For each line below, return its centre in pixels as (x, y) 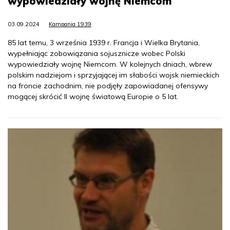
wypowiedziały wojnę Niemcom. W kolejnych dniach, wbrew (110, 64)
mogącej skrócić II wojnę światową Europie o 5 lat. (93, 96)
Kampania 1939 (70, 24)
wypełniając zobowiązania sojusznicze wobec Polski (97, 53)
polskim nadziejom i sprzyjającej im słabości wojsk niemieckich (113, 75)
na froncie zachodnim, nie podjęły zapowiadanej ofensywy (108, 85)
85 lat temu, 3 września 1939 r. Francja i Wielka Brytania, (104, 42)
